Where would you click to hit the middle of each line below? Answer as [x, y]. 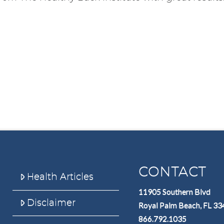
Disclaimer [51, 202]
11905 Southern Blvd [174, 191]
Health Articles [60, 177]
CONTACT [172, 171]
